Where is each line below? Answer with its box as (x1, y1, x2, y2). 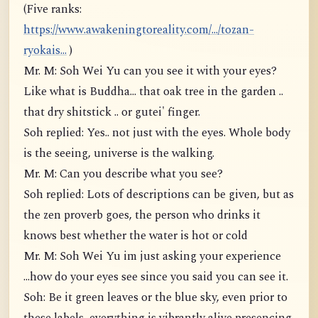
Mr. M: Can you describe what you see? (23, 165, 223, 183)
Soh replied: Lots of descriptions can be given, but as (23, 185, 294, 204)
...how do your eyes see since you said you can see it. (23, 268, 288, 286)
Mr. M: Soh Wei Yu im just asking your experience (23, 247, 281, 265)
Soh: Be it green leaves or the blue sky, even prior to (23, 288, 287, 307)
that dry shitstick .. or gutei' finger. (23, 103, 200, 121)
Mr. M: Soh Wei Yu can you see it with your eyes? (23, 62, 277, 80)
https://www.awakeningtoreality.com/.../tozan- (23, 21, 254, 39)
